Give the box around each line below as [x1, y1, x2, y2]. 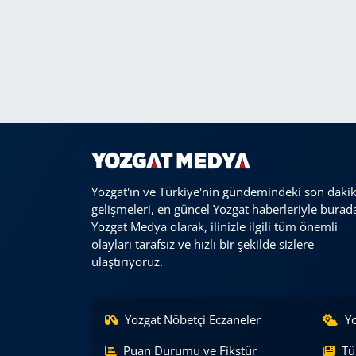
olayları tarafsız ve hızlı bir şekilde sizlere [91, 236, 314, 253]
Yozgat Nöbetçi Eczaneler [125, 311, 261, 328]
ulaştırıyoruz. [91, 253, 163, 270]
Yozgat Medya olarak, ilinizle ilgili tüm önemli [91, 219, 338, 235]
